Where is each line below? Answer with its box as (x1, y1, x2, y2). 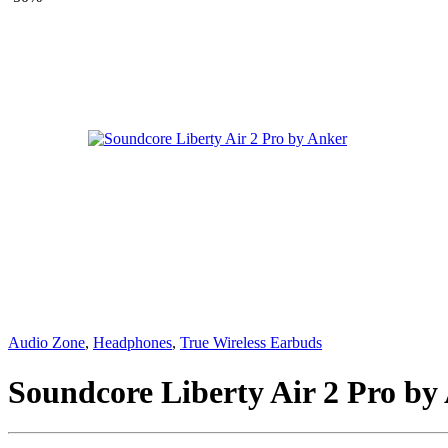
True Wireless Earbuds (180, 334, 322, 352)
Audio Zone (8, 334, 85, 352)
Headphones (93, 334, 172, 352)
